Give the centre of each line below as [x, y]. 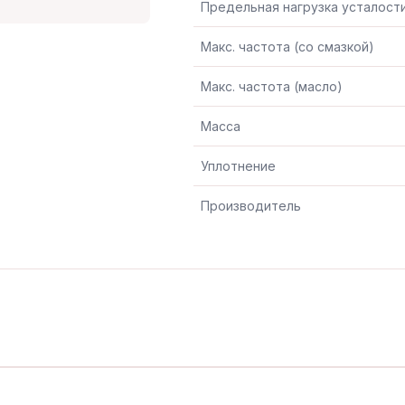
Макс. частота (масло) [272, 86]
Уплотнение [239, 165]
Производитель [251, 205]
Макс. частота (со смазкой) [288, 46]
